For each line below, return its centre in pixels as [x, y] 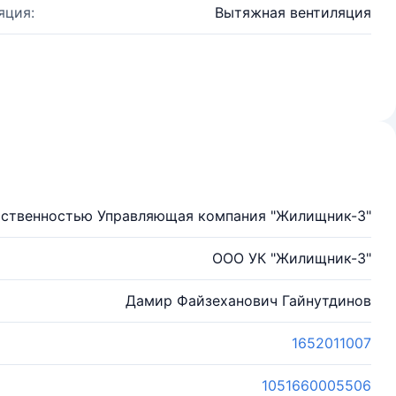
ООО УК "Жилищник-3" [292, 258]
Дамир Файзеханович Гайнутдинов [248, 301]
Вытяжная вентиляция [293, 12]
